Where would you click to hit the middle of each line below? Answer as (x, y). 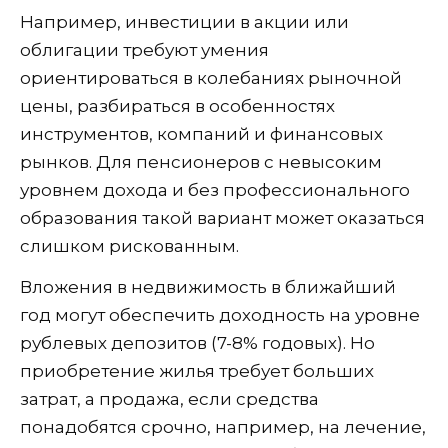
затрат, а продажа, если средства (169, 399)
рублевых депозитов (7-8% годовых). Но (197, 343)
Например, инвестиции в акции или (184, 22)
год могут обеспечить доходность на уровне (220, 315)
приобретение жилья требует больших (197, 371)
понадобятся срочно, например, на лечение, (223, 427)
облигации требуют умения (144, 50)
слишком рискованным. (129, 246)
